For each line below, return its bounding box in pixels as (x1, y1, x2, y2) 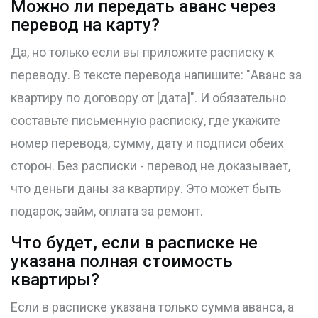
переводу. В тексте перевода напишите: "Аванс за (11, 67, 302, 83)
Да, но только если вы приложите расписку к (11, 45, 274, 60)
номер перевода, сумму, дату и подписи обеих (11, 136, 284, 151)
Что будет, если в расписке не (11, 233, 258, 253)
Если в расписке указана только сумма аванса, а (11, 300, 294, 315)
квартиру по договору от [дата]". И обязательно (11, 90, 286, 106)
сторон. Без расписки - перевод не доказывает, (11, 158, 290, 174)
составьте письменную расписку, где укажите (11, 113, 280, 128)
